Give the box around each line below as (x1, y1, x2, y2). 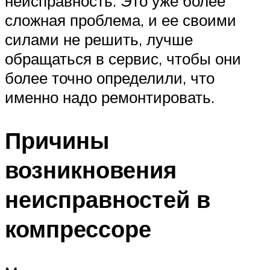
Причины (5, 125, 109, 155)
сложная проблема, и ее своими (5, 10, 236, 30)
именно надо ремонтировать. (5, 87, 215, 107)
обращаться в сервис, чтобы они (5, 48, 241, 68)
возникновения (5, 155, 177, 185)
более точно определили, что (5, 67, 215, 87)
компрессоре (5, 214, 151, 244)
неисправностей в (5, 184, 210, 215)
